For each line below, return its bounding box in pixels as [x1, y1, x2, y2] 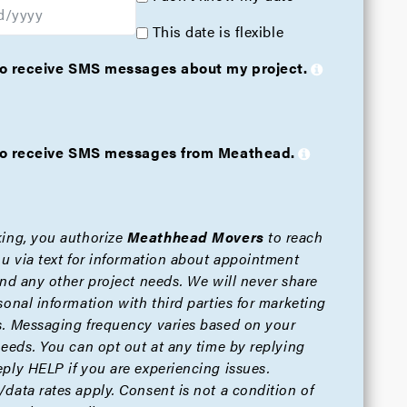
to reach [263, 226, 323, 247]
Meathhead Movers [126, 226, 264, 247]
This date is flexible [152, 21, 284, 42]
